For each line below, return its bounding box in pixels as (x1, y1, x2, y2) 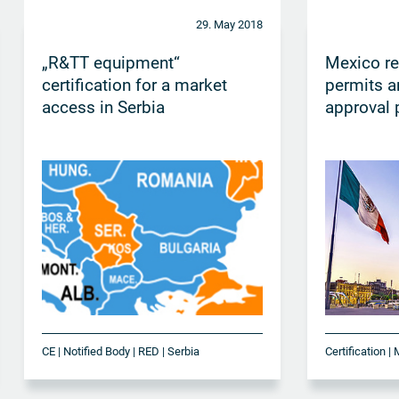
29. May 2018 (196, 17, 264, 31)
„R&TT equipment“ (41, 52, 180, 73)
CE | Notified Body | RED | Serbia (41, 344, 199, 358)
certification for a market (41, 74, 227, 95)
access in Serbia (41, 96, 165, 118)
